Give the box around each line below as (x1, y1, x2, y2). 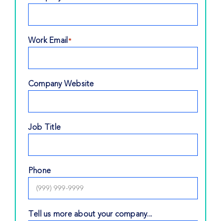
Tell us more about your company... (28, 209, 152, 219)
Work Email (28, 36, 68, 45)
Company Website (28, 79, 94, 89)
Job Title (28, 122, 61, 132)
